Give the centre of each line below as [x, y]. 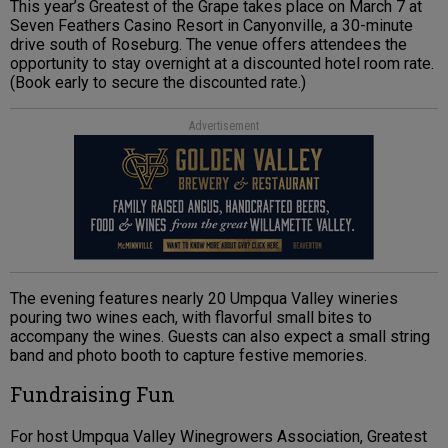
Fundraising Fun [92, 394]
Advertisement [224, 126]
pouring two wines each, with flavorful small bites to [191, 318]
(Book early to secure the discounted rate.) [158, 83]
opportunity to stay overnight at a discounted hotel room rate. [222, 64]
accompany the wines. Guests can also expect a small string [220, 337]
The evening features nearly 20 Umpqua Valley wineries [204, 299]
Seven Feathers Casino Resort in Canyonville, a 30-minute [211, 26]
